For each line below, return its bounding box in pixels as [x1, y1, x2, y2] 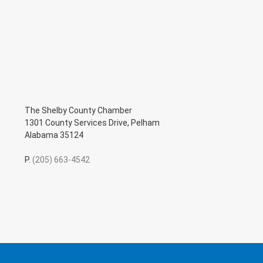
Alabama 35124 [25, 130, 83, 140]
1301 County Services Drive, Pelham [25, 118, 160, 128]
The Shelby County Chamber [25, 106, 132, 116]
